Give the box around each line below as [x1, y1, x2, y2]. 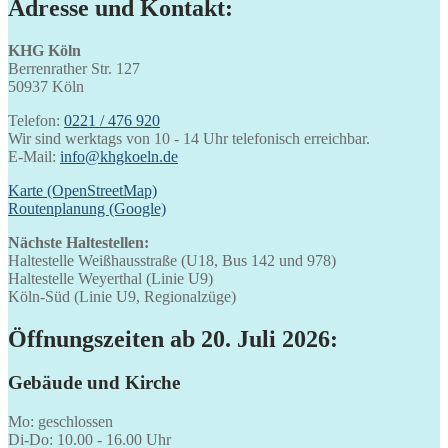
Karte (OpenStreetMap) [8, 181, 157, 199]
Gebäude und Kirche [8, 372, 180, 394]
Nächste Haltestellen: [8, 233, 149, 251]
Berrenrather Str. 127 [8, 59, 140, 77]
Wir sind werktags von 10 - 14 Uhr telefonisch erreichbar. [8, 129, 370, 147]
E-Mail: [8, 147, 60, 165]
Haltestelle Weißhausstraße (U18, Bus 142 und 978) [8, 251, 336, 269]
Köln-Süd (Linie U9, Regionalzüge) [8, 287, 236, 305]
